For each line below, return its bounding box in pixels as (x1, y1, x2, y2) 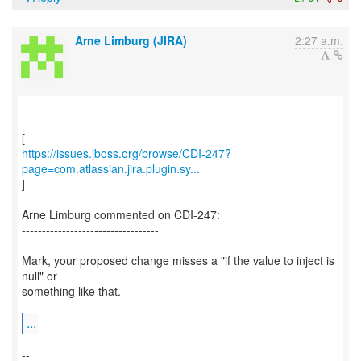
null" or (22, 268, 57, 284)
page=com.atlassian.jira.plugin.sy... (22, 160, 200, 176)
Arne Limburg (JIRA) (75, 32, 187, 48)
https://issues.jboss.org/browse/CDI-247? (22, 145, 231, 161)
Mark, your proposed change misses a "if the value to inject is (22, 252, 334, 268)
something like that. (22, 283, 121, 299)
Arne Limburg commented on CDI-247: (22, 206, 220, 222)
